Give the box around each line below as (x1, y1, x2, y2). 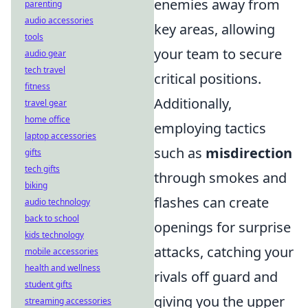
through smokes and (154, 168, 287, 188)
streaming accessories (25, 295, 111, 307)
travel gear (25, 97, 67, 109)
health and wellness (25, 262, 100, 274)
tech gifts (25, 163, 60, 175)
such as (154, 144, 206, 163)
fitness (25, 80, 50, 92)
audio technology (25, 196, 90, 208)
